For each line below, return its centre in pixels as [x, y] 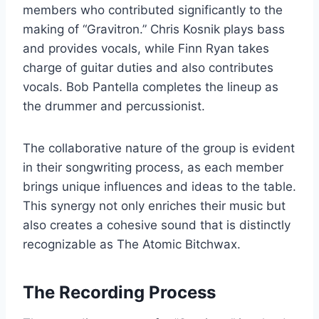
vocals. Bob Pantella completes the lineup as [151, 87]
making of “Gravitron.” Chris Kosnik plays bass [154, 29]
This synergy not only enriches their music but [154, 205]
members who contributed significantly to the [153, 10]
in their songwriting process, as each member [153, 167]
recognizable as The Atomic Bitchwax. [132, 244]
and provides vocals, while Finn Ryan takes [146, 48]
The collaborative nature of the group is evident [159, 148]
